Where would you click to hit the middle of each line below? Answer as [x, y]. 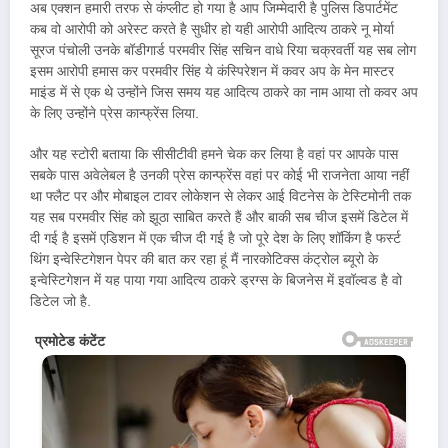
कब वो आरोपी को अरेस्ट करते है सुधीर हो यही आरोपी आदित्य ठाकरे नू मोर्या [212, 30]
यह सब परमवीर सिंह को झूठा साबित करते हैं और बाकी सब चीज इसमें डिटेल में [219, 217]
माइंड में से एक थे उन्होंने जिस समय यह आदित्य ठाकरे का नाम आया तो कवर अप [224, 93]
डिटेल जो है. [60, 301]
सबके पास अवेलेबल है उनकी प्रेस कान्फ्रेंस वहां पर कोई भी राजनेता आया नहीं [219, 175]
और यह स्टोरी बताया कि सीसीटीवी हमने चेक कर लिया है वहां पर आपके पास [214, 154]
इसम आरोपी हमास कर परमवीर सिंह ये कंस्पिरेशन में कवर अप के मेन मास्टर [212, 72]
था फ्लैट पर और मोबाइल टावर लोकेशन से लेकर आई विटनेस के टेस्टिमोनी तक [220, 196]
